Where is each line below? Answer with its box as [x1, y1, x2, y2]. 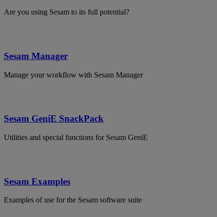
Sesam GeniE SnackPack [4, 113, 104, 124]
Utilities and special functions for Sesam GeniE [4, 133, 148, 142]
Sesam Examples [4, 176, 70, 186]
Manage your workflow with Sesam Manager [4, 70, 143, 79]
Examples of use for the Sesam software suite [4, 196, 142, 204]
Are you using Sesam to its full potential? [4, 8, 129, 16]
